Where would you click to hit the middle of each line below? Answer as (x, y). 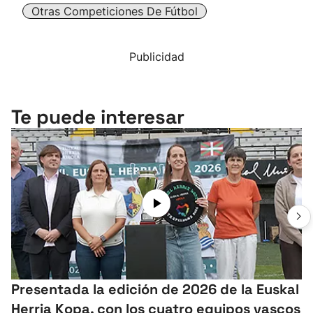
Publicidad (156, 56)
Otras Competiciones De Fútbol (115, 11)
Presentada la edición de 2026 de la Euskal (155, 289)
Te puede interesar (98, 116)
